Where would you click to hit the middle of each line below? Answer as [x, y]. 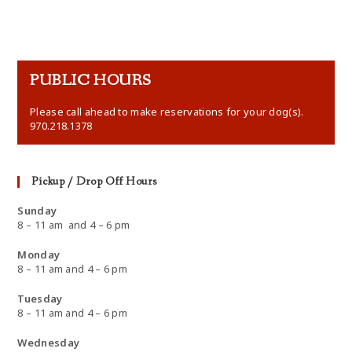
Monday [39, 255]
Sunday [37, 211]
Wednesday [50, 343]
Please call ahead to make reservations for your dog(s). [167, 111]
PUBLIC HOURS [91, 80]
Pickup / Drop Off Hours [94, 182]
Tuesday [40, 299]
